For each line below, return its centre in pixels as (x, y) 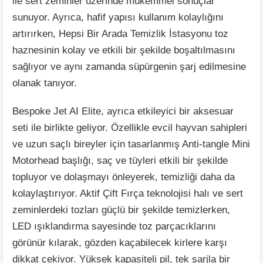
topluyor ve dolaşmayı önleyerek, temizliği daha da (124, 177)
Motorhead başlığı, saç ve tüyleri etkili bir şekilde (120, 160)
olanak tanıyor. (45, 83)
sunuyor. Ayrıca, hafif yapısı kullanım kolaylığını (118, 17)
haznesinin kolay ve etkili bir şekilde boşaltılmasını (124, 50)
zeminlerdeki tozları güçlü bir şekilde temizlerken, (121, 210)
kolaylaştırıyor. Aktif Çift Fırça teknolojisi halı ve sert (128, 193)
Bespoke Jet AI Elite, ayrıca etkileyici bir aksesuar (123, 111)
